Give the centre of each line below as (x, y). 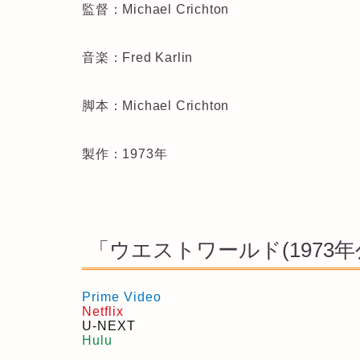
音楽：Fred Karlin (138, 58)
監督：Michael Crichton (156, 10)
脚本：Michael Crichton (156, 106)
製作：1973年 (125, 154)
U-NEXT (109, 326)
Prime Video (122, 297)
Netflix (103, 312)
